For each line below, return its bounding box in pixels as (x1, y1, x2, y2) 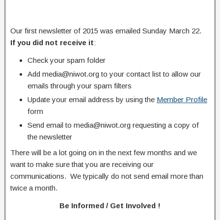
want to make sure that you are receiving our (10, 160, 154, 168)
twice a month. (10, 183, 57, 192)
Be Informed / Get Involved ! (59, 201, 161, 210)
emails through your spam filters (27, 81, 132, 90)
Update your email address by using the (27, 95, 157, 104)
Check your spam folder (27, 55, 106, 64)
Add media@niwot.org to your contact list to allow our (27, 69, 201, 78)
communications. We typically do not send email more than (10, 171, 203, 180)
